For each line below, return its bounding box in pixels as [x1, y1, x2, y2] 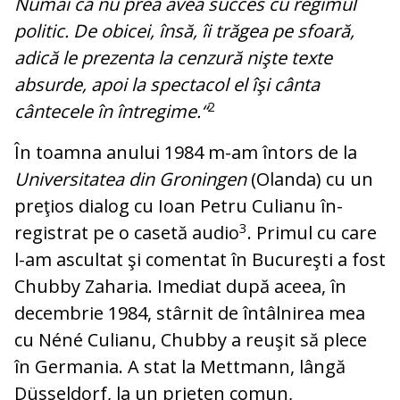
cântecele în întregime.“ [14, 99, 207, 124]
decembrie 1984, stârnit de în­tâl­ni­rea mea [14, 301, 365, 326]
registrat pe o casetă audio [14, 221, 239, 246]
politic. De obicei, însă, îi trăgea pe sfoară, [14, 19, 354, 44]
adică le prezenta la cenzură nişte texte [14, 46, 332, 71]
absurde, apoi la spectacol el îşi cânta [14, 72, 320, 97]
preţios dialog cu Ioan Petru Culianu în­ [14, 194, 343, 219]
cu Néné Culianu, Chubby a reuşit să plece [14, 328, 367, 353]
